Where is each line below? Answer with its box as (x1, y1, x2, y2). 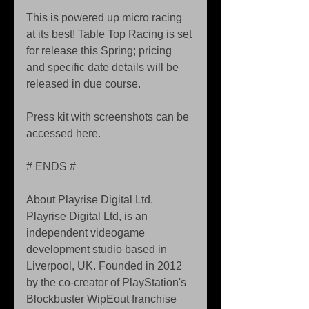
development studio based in (26, 243, 170, 255)
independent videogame (26, 227, 148, 239)
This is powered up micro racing (26, 12, 185, 23)
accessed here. (26, 128, 103, 139)
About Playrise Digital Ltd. (26, 194, 156, 206)
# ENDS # (26, 161, 79, 172)
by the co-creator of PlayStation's (26, 277, 189, 288)
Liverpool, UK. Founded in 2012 (26, 260, 185, 272)
